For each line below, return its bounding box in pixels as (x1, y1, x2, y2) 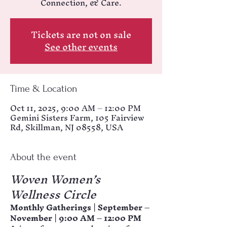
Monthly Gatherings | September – (10, 198, 152, 216)
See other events (45, 36, 118, 57)
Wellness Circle (10, 181, 96, 208)
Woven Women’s (10, 166, 103, 193)
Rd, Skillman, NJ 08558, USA (10, 118, 123, 136)
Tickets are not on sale (31, 24, 131, 45)
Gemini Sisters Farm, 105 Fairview (10, 108, 144, 127)
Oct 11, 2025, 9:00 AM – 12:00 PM (10, 99, 141, 117)
